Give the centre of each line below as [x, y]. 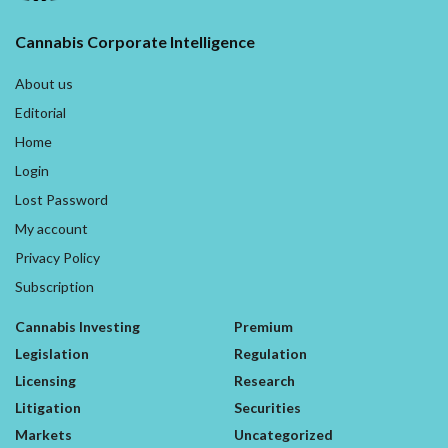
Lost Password [61, 199]
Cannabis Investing [77, 326]
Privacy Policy [57, 257]
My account [51, 228]
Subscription [54, 286]
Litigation [48, 407]
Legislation [52, 353]
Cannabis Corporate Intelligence [135, 41]
